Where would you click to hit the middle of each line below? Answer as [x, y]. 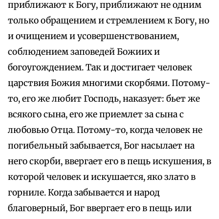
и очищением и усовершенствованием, [93, 36]
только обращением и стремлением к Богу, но [109, 21]
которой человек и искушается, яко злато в [102, 177]
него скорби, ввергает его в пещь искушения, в [109, 162]
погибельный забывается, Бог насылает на [101, 146]
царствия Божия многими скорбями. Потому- [109, 83]
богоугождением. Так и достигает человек [100, 68]
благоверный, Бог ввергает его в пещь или [100, 208]
